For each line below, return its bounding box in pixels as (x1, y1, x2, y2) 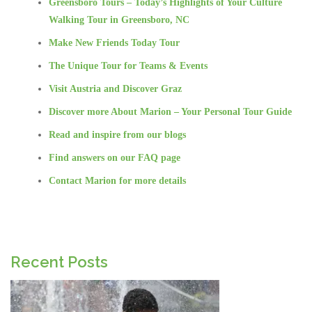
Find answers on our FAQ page (49, 153, 180, 163)
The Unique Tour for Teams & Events (49, 61, 208, 71)
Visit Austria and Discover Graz (49, 84, 182, 94)
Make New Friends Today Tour (49, 38, 180, 48)
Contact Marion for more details (49, 175, 186, 186)
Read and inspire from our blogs (49, 130, 186, 140)
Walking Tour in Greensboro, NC (49, 15, 189, 25)
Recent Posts (10, 253, 108, 271)
